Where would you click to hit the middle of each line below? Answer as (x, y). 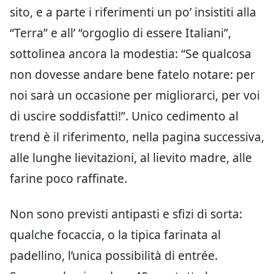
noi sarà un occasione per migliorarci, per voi (135, 95)
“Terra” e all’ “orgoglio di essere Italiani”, (120, 33)
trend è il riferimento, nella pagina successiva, (137, 137)
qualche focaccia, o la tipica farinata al (115, 235)
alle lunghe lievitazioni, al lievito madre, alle (131, 158)
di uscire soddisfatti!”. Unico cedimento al (124, 116)
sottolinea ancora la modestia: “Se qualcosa (131, 54)
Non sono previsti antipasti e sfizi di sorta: (126, 214)
